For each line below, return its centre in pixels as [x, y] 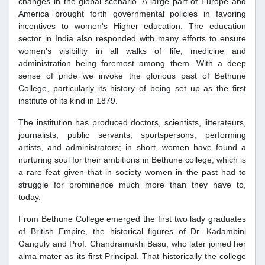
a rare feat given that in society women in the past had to [132, 172]
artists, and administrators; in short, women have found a [132, 148]
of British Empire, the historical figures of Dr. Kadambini [132, 232]
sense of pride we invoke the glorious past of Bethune [132, 76]
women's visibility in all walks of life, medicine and [132, 51]
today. [30, 197]
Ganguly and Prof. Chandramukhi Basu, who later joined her [132, 244]
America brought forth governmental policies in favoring [132, 14]
